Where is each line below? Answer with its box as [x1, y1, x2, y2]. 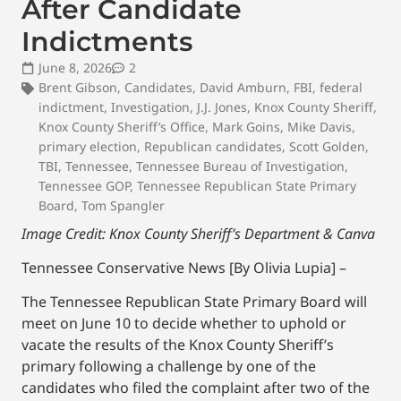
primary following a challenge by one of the [21, 356, 316, 377]
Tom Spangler [81, 196, 165, 214]
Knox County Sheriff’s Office [38, 117, 205, 135]
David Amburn [200, 78, 286, 96]
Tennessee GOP [38, 176, 130, 194]
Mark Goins [212, 117, 280, 135]
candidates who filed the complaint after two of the [21, 378, 370, 398]
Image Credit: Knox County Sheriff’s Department [21, 223, 320, 243]
